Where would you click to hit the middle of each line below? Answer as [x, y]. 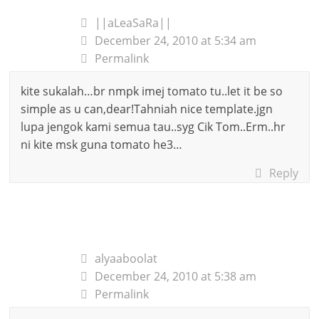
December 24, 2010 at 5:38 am [176, 276]
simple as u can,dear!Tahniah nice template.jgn [147, 109]
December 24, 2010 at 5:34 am [176, 40]
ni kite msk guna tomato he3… [102, 144]
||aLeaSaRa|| [134, 22]
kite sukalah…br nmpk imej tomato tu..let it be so [152, 91]
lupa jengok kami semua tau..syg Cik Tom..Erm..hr [153, 126]
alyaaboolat [126, 258]
